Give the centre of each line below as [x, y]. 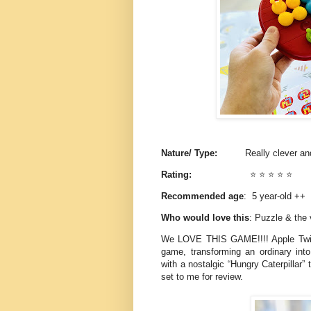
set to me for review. [203, 277]
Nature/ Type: [189, 153]
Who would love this [205, 218]
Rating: [178, 174]
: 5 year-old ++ [276, 196]
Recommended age [202, 196]
